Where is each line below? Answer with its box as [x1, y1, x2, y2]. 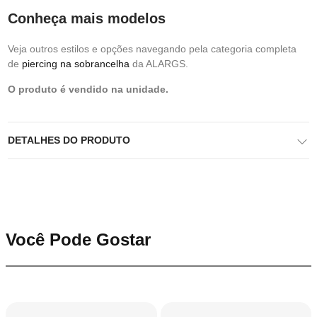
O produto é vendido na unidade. [8, 83, 168, 95]
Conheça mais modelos [8, 11, 166, 26]
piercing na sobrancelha [22, 58, 129, 69]
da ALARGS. [129, 58, 188, 69]
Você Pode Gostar [6, 230, 151, 249]
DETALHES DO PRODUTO [8, 134, 130, 146]
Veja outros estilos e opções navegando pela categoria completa [8, 43, 296, 54]
